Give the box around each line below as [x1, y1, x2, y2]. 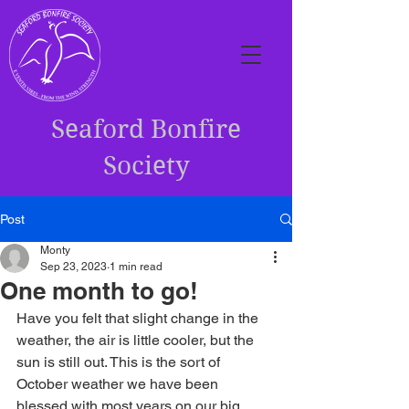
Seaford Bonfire [51, 114, 241, 144]
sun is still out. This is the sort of [16, 353, 224, 371]
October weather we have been [16, 375, 222, 393]
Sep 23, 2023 [40, 260, 107, 273]
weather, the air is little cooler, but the [16, 331, 257, 349]
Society [102, 151, 190, 181]
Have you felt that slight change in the [16, 309, 262, 327]
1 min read [110, 260, 163, 273]
